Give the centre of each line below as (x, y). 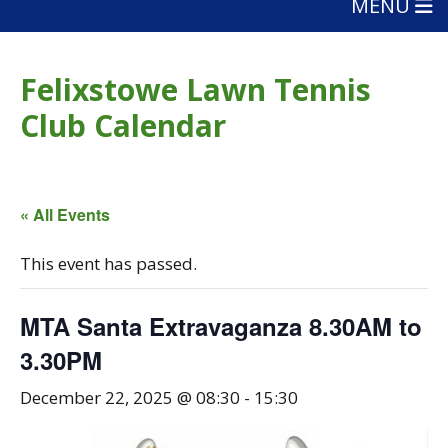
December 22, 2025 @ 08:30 (130, 397)
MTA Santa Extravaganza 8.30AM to (221, 326)
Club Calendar (123, 125)
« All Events (65, 214)
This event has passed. (108, 263)
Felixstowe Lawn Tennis (195, 89)
